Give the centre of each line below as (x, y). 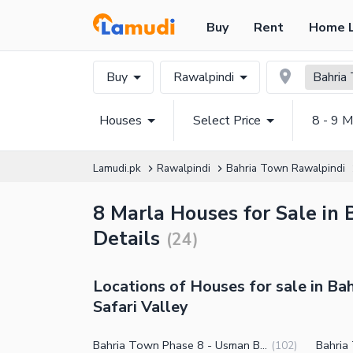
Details (126, 239)
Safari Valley (141, 307)
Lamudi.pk (117, 168)
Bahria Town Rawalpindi (286, 168)
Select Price (227, 121)
